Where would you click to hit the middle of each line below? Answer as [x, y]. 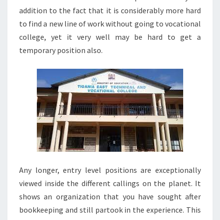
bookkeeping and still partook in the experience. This [110, 210]
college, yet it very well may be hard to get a [110, 37]
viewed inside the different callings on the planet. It [110, 183]
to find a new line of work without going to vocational [110, 24]
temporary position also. [61, 50]
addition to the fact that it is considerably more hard [110, 10]
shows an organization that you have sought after [110, 196]
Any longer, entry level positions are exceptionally [110, 170]
